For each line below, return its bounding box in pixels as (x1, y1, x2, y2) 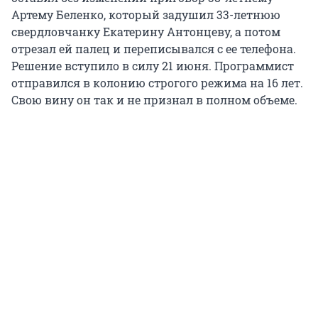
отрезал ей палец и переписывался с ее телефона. (11, 41, 296, 57)
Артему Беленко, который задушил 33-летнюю (11, 7, 280, 23)
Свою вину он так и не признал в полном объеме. (11, 92, 297, 108)
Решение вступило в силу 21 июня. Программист (11, 58, 294, 74)
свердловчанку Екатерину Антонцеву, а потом (11, 24, 280, 40)
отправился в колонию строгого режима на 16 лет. (11, 75, 303, 91)
